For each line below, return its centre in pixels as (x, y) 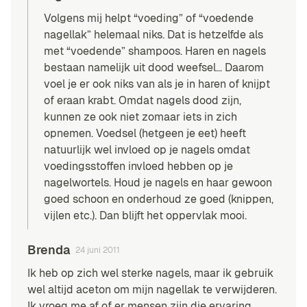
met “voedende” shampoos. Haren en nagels (155, 51)
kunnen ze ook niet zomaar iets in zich (140, 116)
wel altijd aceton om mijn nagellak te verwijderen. (152, 289)
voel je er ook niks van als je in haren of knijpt (157, 84)
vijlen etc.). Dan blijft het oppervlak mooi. (145, 215)
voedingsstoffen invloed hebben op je (138, 166)
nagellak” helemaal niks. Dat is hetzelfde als (153, 34)
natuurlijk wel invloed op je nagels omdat (147, 149)
